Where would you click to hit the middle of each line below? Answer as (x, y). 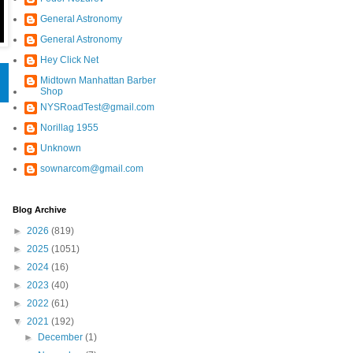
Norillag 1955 (69, 127)
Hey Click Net (69, 59)
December (61, 337)
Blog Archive (39, 209)
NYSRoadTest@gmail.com (97, 107)
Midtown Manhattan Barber (98, 80)
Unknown (60, 148)
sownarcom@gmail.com (91, 168)
